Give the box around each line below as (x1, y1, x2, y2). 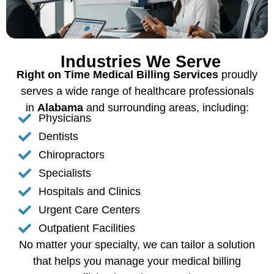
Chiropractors (39, 149, 105, 161)
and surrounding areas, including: (86, 101, 249, 114)
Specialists (39, 167, 92, 180)
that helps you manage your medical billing (33, 255, 241, 268)
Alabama (37, 101, 86, 114)
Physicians (39, 112, 92, 125)
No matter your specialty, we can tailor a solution (19, 239, 255, 251)
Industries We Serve (61, 52, 221, 71)
